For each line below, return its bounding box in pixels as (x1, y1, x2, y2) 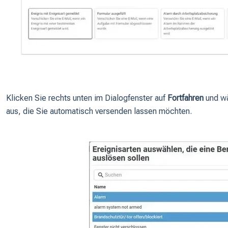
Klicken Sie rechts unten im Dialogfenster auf (6, 93, 167, 103)
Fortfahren (167, 93, 204, 103)
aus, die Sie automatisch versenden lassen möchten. (6, 106, 194, 117)
